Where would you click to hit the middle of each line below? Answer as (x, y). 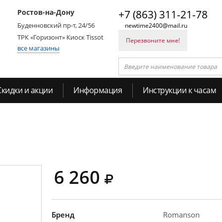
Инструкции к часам (179, 90)
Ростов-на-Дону (46, 12)
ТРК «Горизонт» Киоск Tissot (60, 37)
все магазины (38, 48)
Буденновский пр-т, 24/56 (56, 25)
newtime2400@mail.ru (156, 26)
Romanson (181, 215)
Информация (98, 90)
